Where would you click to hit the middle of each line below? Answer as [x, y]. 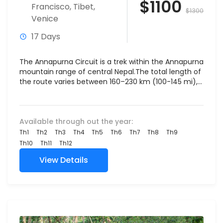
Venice [45, 19]
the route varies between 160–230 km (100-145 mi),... [111, 82]
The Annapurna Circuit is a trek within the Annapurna [111, 62]
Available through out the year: [76, 121]
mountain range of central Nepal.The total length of [110, 72]
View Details [64, 160]
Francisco [51, 7]
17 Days [46, 37]
